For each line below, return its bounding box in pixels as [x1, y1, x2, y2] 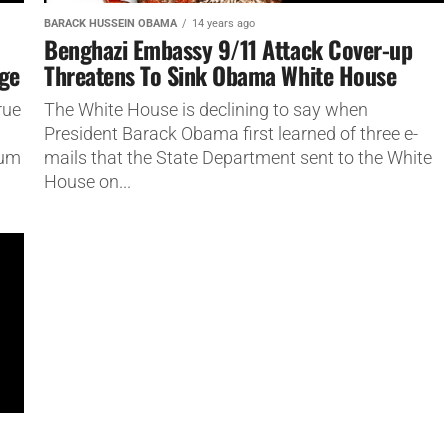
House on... [44, 171, 131, 192]
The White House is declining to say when [44, 99, 368, 120]
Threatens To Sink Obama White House [44, 56, 397, 93]
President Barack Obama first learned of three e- [44, 123, 418, 144]
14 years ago [192, 16, 255, 30]
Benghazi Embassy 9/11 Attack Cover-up [44, 30, 413, 67]
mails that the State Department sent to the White [44, 147, 432, 168]
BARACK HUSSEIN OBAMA [44, 16, 177, 30]
